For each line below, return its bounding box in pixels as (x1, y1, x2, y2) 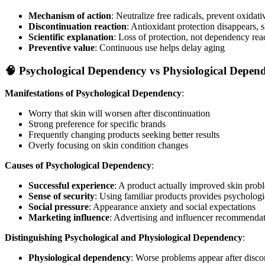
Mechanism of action (28, 11, 111, 21)
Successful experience (28, 180, 114, 191)
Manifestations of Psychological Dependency (5, 88, 182, 99)
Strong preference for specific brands (28, 119, 166, 130)
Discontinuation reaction (28, 21, 127, 32)
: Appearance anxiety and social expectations (89, 202, 256, 212)
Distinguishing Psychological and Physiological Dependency (5, 232, 243, 243)
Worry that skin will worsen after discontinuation (28, 108, 210, 119)
